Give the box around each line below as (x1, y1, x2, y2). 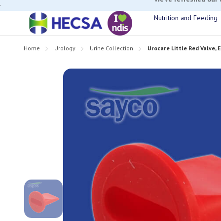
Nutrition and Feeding (154, 13, 218, 22)
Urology (54, 44, 75, 52)
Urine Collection (90, 44, 133, 52)
